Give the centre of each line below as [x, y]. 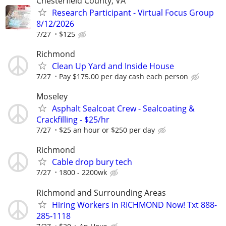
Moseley [52, 97]
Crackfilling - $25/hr [73, 120]
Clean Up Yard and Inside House [113, 66]
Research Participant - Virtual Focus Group [133, 12]
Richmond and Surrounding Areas [101, 192]
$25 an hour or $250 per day [107, 130]
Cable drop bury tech [92, 162]
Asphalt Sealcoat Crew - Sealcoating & [123, 109]
